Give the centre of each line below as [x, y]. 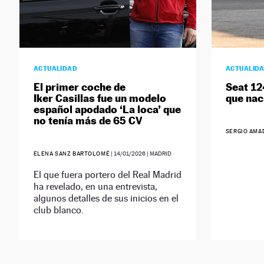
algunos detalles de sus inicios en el [106, 199]
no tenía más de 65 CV [89, 121]
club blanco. [58, 210]
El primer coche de [79, 87]
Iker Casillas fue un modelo [100, 98]
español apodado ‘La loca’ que [107, 110]
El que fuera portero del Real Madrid [107, 175]
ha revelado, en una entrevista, [95, 187]
